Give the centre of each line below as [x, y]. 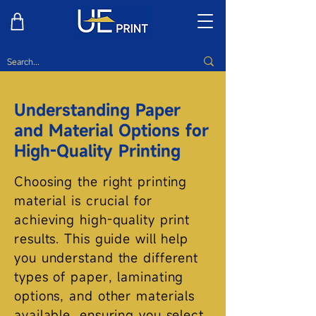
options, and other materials [105, 296]
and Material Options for [111, 130]
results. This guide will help [102, 238]
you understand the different [107, 257]
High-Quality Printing [97, 151]
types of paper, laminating [99, 276]
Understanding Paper [97, 110]
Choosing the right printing [101, 181]
